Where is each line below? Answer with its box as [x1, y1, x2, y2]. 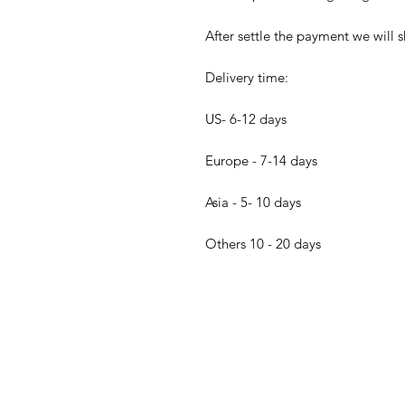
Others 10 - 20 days [205, 235, 321, 253]
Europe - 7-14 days [205, 152, 317, 170]
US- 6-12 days [205, 110, 287, 128]
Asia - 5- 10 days [205, 193, 301, 212]
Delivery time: [205, 69, 288, 87]
